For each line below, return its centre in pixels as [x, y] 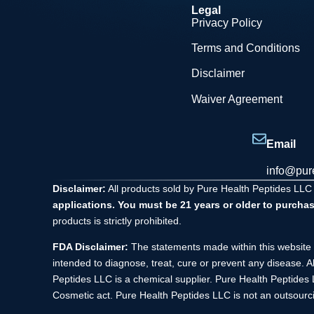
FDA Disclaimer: [90, 247]
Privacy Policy [226, 22]
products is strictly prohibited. [117, 221]
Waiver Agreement [237, 99]
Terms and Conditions [245, 48]
